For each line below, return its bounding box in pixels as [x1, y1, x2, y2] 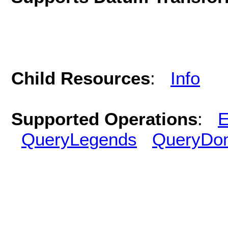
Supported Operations [11, 108, 197, 129]
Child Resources [11, 68, 150, 88]
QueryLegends [21, 129, 137, 149]
